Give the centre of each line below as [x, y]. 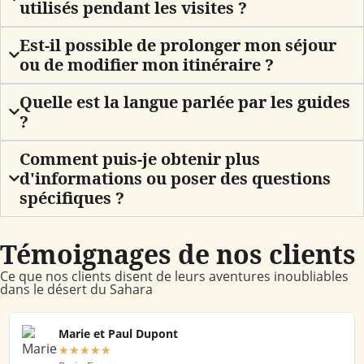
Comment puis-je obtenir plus [140, 158]
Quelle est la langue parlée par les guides [185, 102]
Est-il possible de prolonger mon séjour [178, 45]
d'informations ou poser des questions [175, 178]
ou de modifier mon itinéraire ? [147, 64]
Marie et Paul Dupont [119, 333]
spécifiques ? [72, 197]
